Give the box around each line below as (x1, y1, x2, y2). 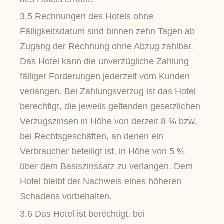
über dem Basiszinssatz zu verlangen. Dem (20, 161, 193, 172)
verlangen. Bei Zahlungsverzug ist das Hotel (20, 86, 196, 97)
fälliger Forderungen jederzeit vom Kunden (20, 71, 190, 82)
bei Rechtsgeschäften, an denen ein (20, 131, 163, 142)
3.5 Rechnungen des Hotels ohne (20, 11, 153, 22)
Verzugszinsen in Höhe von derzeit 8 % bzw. (20, 116, 197, 127)
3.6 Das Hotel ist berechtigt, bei (20, 208, 145, 219)
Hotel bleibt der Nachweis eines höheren (20, 176, 181, 187)
